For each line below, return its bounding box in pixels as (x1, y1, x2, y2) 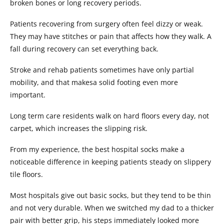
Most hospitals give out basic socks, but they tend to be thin (10, 190, 211, 200)
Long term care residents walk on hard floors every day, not (10, 111, 209, 120)
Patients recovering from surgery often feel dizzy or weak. (10, 19, 203, 28)
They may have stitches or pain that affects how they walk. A (10, 31, 211, 41)
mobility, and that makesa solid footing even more (10, 77, 178, 87)
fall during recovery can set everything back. (10, 44, 158, 53)
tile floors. (10, 169, 43, 179)
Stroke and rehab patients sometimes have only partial (10, 65, 194, 74)
